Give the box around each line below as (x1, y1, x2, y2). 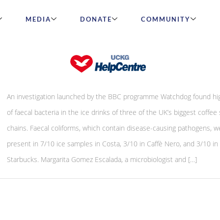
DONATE (80, 15, 112, 23)
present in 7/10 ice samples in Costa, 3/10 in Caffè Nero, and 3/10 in (6, 139, 218, 148)
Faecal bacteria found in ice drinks (6, 70, 190, 84)
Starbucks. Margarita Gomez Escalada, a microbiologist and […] (6, 155, 197, 164)
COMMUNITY (140, 15, 191, 23)
